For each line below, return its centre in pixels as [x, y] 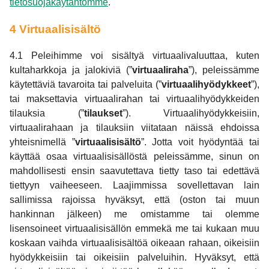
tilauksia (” [47, 113]
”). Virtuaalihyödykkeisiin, [191, 113]
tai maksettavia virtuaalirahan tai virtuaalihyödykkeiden [134, 99]
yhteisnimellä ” [42, 142]
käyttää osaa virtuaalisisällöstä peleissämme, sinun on [134, 157]
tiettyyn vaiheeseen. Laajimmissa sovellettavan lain [134, 186]
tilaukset [103, 113]
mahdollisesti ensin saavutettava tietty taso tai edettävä [134, 171]
